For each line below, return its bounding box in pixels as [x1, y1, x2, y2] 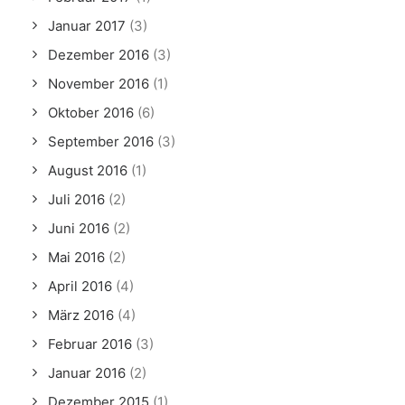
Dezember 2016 [48, 46, 149, 63]
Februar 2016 [48, 335, 132, 353]
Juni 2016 [48, 220, 109, 237]
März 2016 [48, 306, 114, 324]
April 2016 [48, 278, 112, 295]
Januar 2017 [48, 17, 126, 34]
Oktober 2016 [48, 104, 134, 121]
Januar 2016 [48, 364, 126, 381]
